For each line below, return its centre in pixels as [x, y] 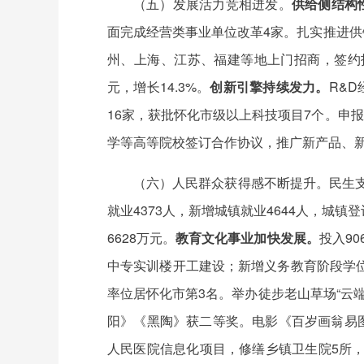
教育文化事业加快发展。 [247, 238]
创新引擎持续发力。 [269, 87]
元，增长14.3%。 [159, 87]
